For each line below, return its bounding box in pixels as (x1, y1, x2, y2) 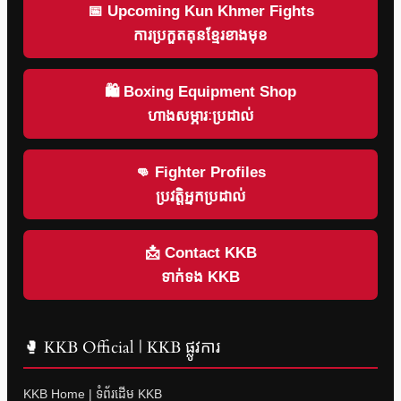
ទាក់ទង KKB (161, 269, 240, 286)
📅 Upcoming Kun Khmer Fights (87, 3, 314, 21)
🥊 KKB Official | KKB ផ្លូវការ (23, 337, 220, 360)
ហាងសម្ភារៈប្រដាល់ (147, 107, 254, 125)
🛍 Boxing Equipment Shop (105, 83, 296, 101)
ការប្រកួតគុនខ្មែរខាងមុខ (133, 27, 268, 45)
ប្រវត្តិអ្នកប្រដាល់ (155, 188, 246, 206)
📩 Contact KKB (144, 244, 257, 262)
